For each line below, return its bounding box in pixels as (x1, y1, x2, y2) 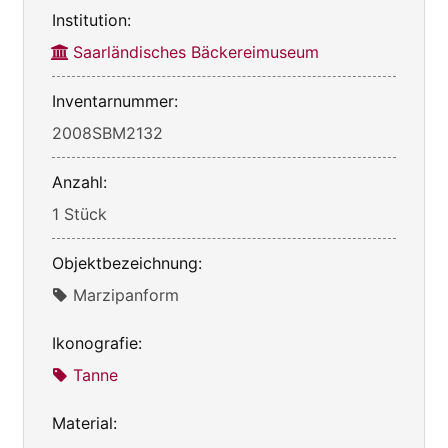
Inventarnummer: (52, 91, 178, 112)
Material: (52, 413, 117, 434)
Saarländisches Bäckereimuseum (73, 42, 319, 63)
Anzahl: (52, 172, 107, 193)
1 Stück (52, 204, 107, 225)
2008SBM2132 (52, 123, 163, 144)
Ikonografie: (52, 333, 142, 354)
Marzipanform (73, 285, 179, 306)
